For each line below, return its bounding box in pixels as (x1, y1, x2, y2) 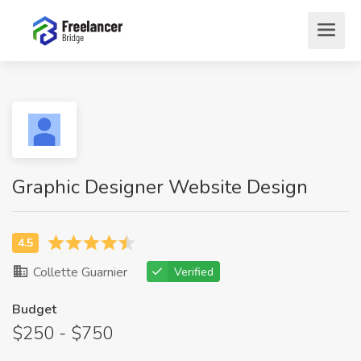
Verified (174, 264, 214, 280)
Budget (12, 301, 56, 318)
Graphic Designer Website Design (12, 174, 308, 200)
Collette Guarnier (30, 263, 127, 281)
